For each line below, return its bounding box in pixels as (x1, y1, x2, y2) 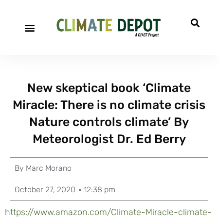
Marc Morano (24, 163, 72, 173)
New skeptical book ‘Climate (27, 81, 191, 95)
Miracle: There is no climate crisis (13, 98, 205, 112)
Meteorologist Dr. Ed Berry (32, 132, 186, 146)
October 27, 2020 (15, 185, 75, 194)
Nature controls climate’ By (29, 115, 189, 129)
